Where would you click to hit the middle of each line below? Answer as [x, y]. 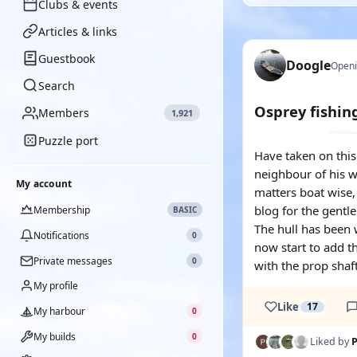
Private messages [73, 261]
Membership [62, 210]
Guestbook [67, 58]
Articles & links [78, 31]
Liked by [331, 341]
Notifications [61, 235]
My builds [55, 336]
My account [44, 184]
